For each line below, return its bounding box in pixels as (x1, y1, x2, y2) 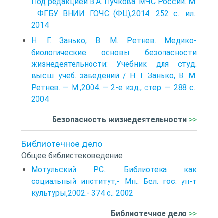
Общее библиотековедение (21, 151, 123, 160)
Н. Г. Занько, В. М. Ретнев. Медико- (31, 36, 197, 45)
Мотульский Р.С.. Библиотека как (31, 165, 197, 174)
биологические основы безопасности (31, 48, 197, 57)
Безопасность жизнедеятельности (52, 115, 187, 124)
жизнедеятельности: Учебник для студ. (31, 59, 197, 69)
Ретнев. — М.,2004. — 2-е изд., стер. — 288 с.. (31, 83, 197, 92)
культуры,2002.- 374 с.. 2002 (31, 188, 133, 198)
